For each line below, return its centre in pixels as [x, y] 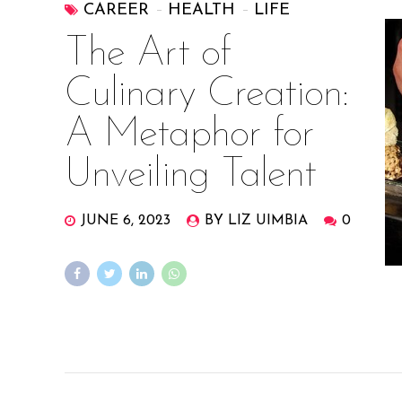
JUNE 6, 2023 [126, 221]
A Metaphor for [190, 135]
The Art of [148, 55]
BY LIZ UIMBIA [257, 221]
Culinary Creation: [207, 95]
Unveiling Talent [191, 176]
